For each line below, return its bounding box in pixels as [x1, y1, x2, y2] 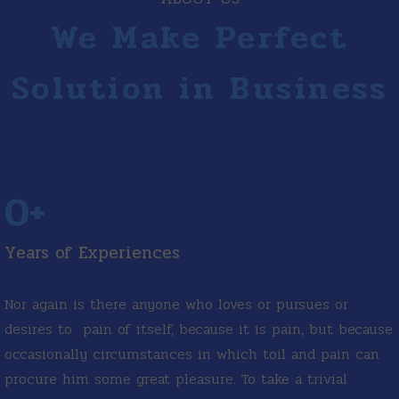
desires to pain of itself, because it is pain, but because [4, 318, 393, 340]
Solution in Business [11, 63, 388, 113]
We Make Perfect [50, 12, 349, 62]
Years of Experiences [4, 240, 180, 266]
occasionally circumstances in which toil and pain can [4, 343, 379, 365]
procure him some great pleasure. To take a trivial [4, 368, 347, 390]
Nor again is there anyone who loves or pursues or [4, 293, 348, 315]
